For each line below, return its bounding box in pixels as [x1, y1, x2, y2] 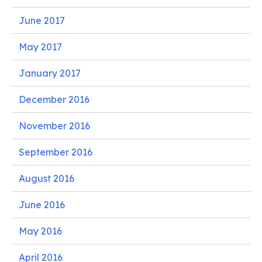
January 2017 [19, 67, 81, 79]
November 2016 [19, 119, 90, 132]
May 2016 [19, 225, 62, 237]
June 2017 [19, 14, 65, 26]
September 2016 [19, 146, 92, 158]
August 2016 [19, 172, 74, 184]
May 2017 [19, 40, 62, 53]
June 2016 [19, 198, 65, 211]
